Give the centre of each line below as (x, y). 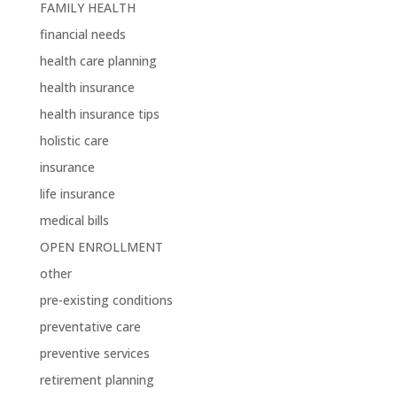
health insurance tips (99, 114)
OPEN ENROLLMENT (101, 247)
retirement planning (97, 380)
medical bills (74, 220)
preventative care (90, 327)
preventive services (94, 353)
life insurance (77, 194)
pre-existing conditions (106, 300)
